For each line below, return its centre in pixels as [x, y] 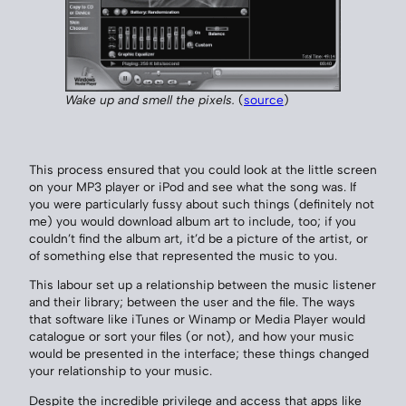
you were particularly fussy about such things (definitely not [202, 203]
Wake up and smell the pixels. [150, 100]
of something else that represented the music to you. [183, 255]
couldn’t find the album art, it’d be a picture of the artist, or [198, 238]
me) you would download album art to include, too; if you [193, 221]
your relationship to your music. [121, 371]
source [264, 100]
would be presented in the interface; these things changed [199, 354]
